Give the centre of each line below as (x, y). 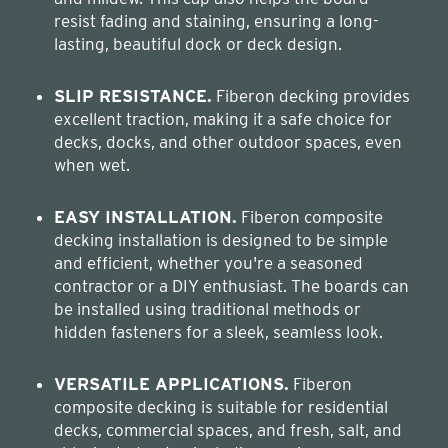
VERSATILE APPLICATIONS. (171, 383)
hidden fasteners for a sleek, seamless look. (218, 331)
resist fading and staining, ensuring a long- (216, 20)
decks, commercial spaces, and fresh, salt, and (228, 429)
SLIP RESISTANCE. (133, 95)
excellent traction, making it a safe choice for (223, 118)
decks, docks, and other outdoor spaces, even (228, 141)
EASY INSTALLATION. (145, 216)
